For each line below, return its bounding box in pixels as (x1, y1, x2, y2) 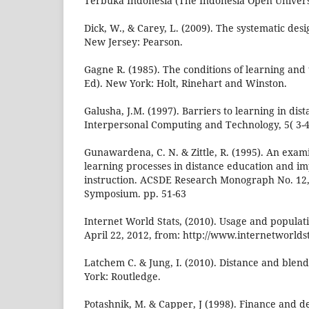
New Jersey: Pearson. (84, 35, 183, 49)
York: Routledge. (84, 270, 161, 283)
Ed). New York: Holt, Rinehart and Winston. (84, 77, 287, 90)
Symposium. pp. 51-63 (84, 187, 186, 201)
